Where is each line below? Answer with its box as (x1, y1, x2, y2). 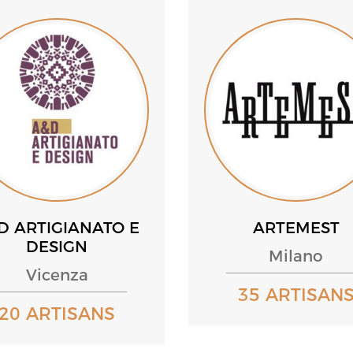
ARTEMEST (252, 218, 340, 238)
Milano (269, 247, 324, 266)
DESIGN (26, 237, 88, 257)
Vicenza (25, 266, 88, 285)
